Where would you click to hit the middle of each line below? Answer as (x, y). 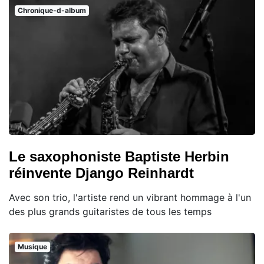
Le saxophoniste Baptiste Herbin (119, 157)
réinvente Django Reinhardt (101, 173)
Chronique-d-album (52, 11)
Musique (32, 247)
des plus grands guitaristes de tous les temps (110, 212)
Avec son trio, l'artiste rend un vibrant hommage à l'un (130, 198)
